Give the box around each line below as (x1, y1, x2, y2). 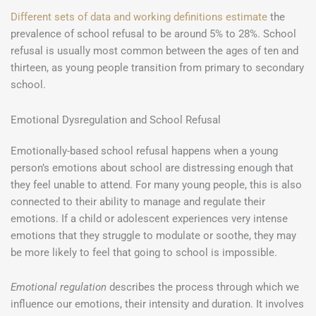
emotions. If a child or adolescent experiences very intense (11, 212, 288, 225)
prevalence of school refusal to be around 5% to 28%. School (11, 28, 296, 41)
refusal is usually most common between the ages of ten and (11, 44, 298, 58)
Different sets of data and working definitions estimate (11, 11, 267, 24)
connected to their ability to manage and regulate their (11, 195, 265, 208)
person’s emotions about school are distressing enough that (11, 161, 293, 174)
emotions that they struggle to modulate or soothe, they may (11, 229, 296, 242)
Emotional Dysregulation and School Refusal (11, 113, 221, 126)
